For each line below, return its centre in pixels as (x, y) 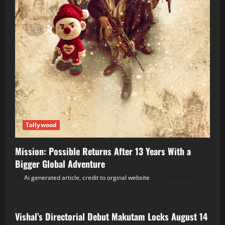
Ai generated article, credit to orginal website (87, 178)
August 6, (179, 178)
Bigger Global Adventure (60, 164)
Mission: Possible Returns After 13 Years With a (103, 151)
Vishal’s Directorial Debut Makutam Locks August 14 (111, 217)
